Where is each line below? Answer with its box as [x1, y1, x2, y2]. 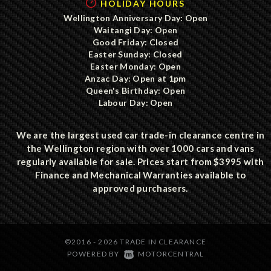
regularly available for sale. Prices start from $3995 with [16, 156, 264, 168]
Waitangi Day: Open [93, 25, 178, 36]
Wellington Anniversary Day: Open [63, 13, 208, 24]
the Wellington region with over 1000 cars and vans [26, 143, 255, 154]
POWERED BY [67, 249, 122, 259]
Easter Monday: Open [90, 61, 181, 72]
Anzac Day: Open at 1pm [85, 73, 186, 84]
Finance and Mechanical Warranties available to [34, 169, 246, 181]
